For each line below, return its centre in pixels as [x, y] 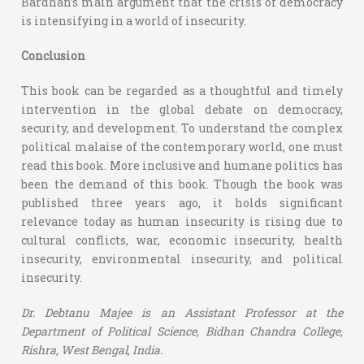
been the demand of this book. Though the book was [182, 184]
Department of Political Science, [113, 331]
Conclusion [54, 56]
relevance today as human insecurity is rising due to [182, 221]
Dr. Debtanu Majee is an [103, 312]
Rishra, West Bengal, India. [92, 350]
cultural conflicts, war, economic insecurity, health [182, 240]
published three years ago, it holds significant [182, 203]
